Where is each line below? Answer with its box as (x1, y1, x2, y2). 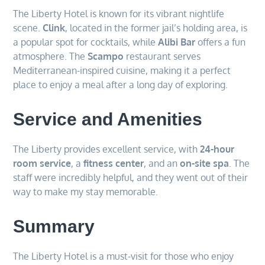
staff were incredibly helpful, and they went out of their (13, 171, 248, 183)
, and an (144, 157, 180, 169)
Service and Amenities (13, 109, 203, 129)
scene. (13, 21, 43, 34)
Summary (13, 216, 95, 236)
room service (13, 157, 72, 169)
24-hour (200, 143, 235, 155)
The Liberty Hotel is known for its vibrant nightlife (13, 7, 225, 20)
